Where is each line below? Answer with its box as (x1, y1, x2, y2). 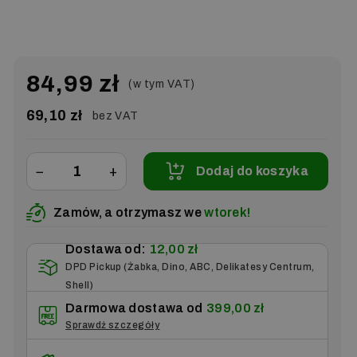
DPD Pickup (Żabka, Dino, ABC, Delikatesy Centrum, (65, 261, 315, 273)
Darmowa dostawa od (65, 301, 203, 315)
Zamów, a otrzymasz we (53, 206, 202, 219)
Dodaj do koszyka (195, 164, 308, 178)
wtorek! (202, 206, 251, 219)
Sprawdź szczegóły (65, 320, 160, 331)
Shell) (65, 279, 94, 291)
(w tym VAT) (128, 77, 195, 90)
